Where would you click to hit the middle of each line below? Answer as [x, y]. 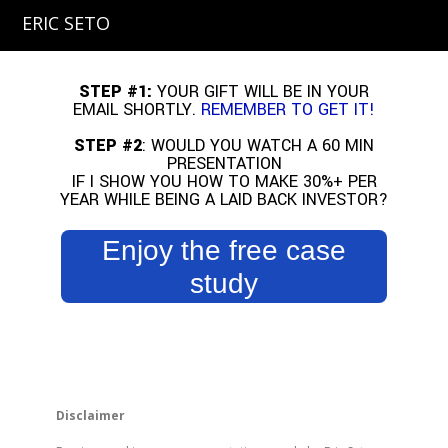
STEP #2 [108, 145]
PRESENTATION [224, 163]
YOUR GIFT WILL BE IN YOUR [263, 91]
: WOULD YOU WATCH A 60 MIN [258, 145]
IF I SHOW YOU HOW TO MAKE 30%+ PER [224, 181]
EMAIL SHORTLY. [137, 109]
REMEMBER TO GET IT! [288, 109]
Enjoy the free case [224, 250]
